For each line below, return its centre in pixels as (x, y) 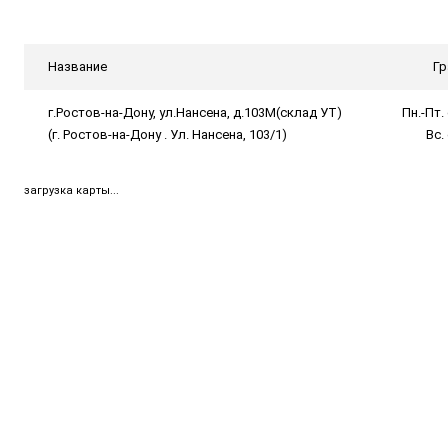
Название (77, 66)
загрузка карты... (71, 190)
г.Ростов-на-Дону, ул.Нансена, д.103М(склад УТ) (195, 112)
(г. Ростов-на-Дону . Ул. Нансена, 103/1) (167, 134)
